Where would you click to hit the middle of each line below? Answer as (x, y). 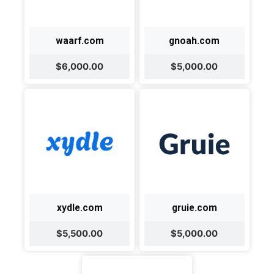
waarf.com (80, 41)
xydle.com (80, 207)
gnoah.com (194, 41)
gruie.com (194, 207)
